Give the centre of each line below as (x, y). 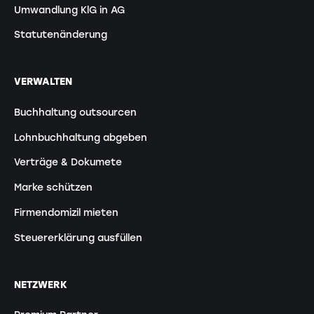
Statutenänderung (60, 35)
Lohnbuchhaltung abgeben (80, 137)
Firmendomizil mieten (66, 212)
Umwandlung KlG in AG (69, 9)
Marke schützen (53, 187)
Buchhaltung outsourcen (75, 112)
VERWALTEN (43, 82)
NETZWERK (40, 284)
